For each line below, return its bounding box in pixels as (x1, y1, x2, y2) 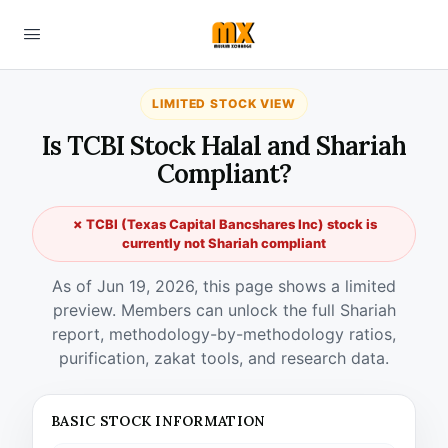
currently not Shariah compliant (122, 235, 326, 251)
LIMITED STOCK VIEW (152, 96, 296, 111)
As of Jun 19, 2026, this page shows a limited (52, 276, 396, 296)
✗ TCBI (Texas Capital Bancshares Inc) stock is (71, 216, 377, 232)
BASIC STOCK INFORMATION (51, 412, 266, 430)
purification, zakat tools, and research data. (59, 348, 389, 368)
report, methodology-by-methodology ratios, (52, 324, 396, 344)
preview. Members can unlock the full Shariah (52, 300, 396, 320)
